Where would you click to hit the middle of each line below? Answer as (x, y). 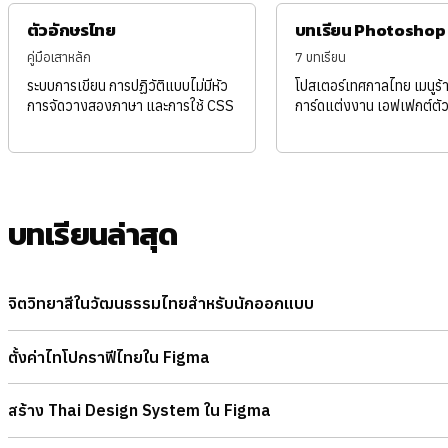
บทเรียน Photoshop (370, 30)
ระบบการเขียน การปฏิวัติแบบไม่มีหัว (127, 86)
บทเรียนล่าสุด (93, 234)
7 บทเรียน (320, 58)
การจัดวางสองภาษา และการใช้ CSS (130, 106)
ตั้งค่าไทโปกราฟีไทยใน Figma (109, 356)
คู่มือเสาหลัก (58, 58)
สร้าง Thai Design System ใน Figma (139, 410)
